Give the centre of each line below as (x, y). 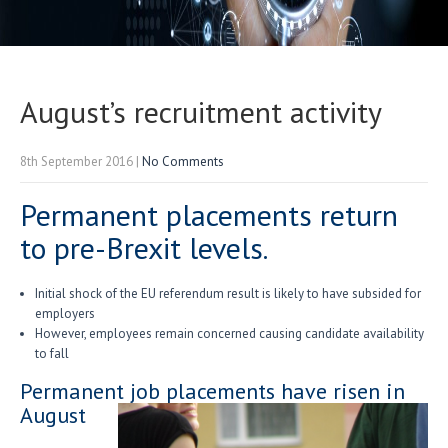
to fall (52, 353)
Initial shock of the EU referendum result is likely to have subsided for (228, 293)
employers (65, 313)
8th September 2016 (76, 161)
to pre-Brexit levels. (144, 247)
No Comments (183, 161)
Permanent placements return (209, 214)
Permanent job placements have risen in (212, 391)
